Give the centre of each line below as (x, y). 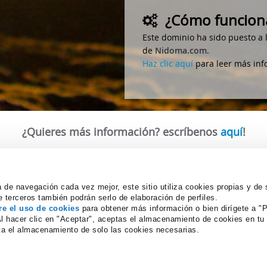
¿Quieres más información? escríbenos (121, 131)
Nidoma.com (181, 50)
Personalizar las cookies (133, 224)
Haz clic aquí (168, 63)
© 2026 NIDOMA (133, 208)
